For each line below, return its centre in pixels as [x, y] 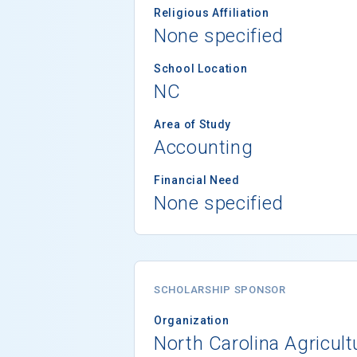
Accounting [204, 147]
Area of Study [193, 124]
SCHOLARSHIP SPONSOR [220, 289]
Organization [192, 320]
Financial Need [197, 180]
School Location [201, 68]
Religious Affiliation [212, 12]
